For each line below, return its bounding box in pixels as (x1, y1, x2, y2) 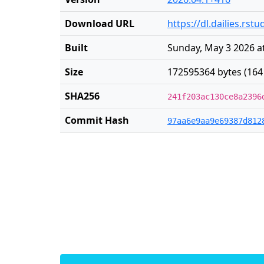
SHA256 (65, 90, 100, 103)
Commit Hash (65, 114, 129, 127)
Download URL (65, 17, 134, 30)
